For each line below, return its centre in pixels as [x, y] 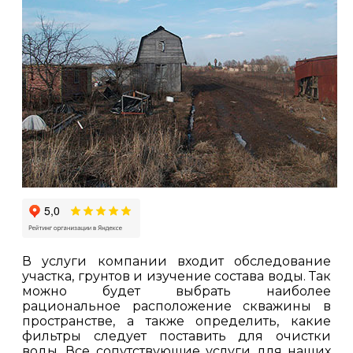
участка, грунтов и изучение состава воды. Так [176, 276]
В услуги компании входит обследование [176, 261]
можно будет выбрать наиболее [176, 291]
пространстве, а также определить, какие [176, 321]
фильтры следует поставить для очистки [176, 336]
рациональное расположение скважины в [176, 306]
